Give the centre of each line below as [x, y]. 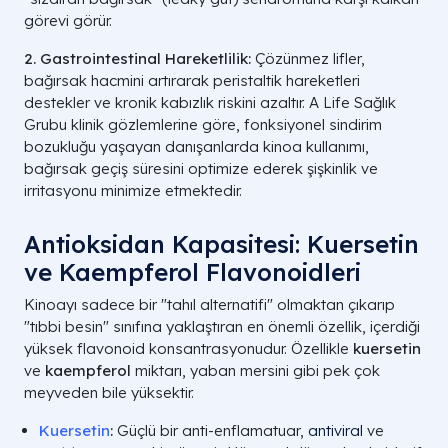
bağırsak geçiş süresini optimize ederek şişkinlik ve [201, 168]
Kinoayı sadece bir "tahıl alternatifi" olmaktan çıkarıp [209, 304]
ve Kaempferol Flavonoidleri [192, 271]
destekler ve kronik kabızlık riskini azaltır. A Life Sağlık [210, 102]
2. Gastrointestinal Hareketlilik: [137, 58]
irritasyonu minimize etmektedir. [133, 190]
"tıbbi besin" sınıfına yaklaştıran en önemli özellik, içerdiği [222, 326]
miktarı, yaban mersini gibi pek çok [255, 370]
